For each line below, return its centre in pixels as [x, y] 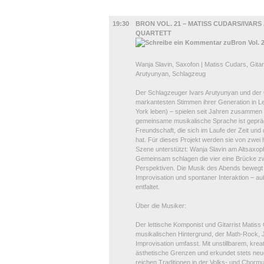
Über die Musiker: [161, 206]
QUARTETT [154, 33]
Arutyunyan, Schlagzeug [171, 74]
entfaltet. [148, 187]
